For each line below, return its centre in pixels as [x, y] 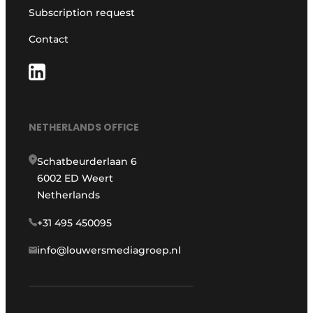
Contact [49, 39]
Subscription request [82, 12]
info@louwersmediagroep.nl [109, 250]
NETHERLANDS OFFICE [84, 128]
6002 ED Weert [75, 179]
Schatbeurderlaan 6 [87, 162]
